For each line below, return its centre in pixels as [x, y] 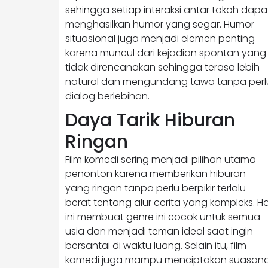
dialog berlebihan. [107, 96]
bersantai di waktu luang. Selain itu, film [156, 245]
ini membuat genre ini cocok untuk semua [163, 217]
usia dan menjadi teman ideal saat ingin [159, 231]
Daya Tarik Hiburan [150, 120]
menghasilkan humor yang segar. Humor [160, 24]
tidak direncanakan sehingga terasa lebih [162, 67]
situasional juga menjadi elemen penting [160, 38]
